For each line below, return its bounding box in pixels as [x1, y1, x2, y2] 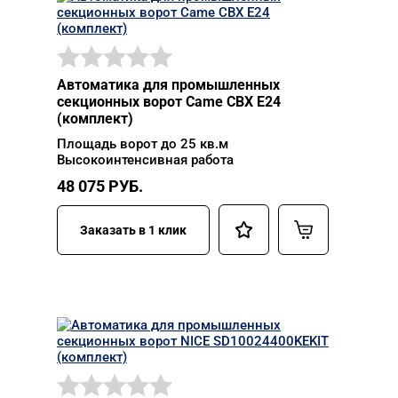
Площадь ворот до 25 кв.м [57, 136, 228, 152]
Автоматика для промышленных [57, 76, 280, 93]
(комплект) [57, 110, 133, 127]
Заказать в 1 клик [80, 222, 187, 237]
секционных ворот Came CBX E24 [57, 93, 281, 110]
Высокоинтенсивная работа [57, 152, 234, 168]
